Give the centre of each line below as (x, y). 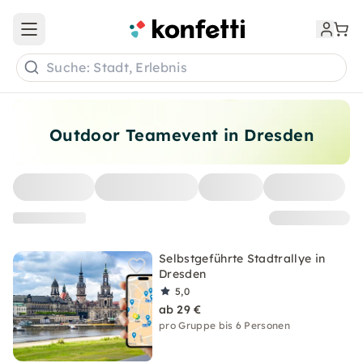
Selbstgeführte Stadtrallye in (242, 258)
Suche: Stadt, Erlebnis (117, 68)
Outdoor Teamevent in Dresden (181, 135)
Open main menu (76, 36)
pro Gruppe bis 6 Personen (224, 325)
